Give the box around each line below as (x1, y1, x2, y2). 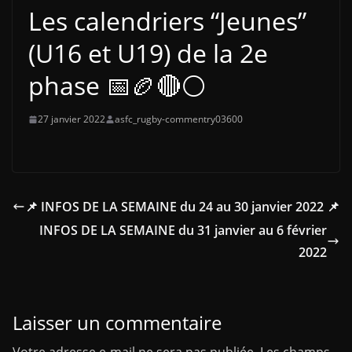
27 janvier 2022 (38, 112, 105, 126)
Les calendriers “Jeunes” (28, 4, 306, 38)
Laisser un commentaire (13, 310, 222, 335)
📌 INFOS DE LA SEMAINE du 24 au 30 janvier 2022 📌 (25, 198, 339, 215)
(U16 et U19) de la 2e (28, 36, 268, 70)
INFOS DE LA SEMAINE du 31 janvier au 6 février (39, 222, 327, 239)
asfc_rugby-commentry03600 (115, 112, 243, 126)
